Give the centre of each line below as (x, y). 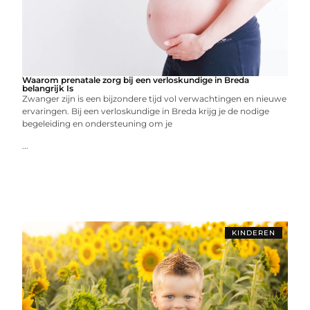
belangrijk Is (48, 88)
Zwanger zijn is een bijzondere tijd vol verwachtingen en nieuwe (155, 99)
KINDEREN (253, 233)
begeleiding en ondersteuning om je (98, 124)
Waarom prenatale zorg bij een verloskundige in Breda (136, 80)
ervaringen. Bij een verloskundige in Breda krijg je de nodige (146, 111)
